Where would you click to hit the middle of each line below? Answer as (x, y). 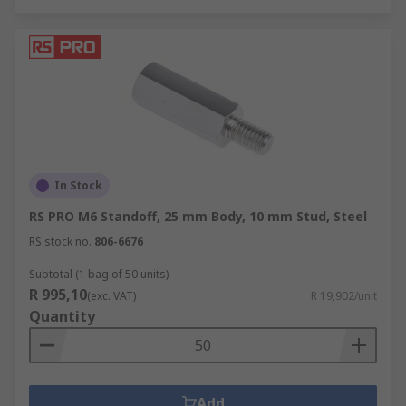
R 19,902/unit (344, 296)
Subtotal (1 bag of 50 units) (99, 274)
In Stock (78, 185)
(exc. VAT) (111, 296)
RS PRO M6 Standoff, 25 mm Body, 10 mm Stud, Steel (198, 216)
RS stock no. (60, 242)
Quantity (62, 316)
